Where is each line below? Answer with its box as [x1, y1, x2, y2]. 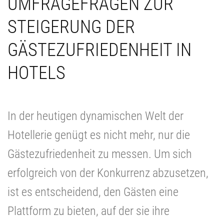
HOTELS [7, 62, 65, 83]
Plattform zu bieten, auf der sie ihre [7, 203, 169, 218]
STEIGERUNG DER [7, 16, 135, 37]
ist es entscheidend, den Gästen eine [7, 184, 178, 199]
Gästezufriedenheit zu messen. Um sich [7, 146, 192, 161]
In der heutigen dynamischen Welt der [7, 108, 183, 123]
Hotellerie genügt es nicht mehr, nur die [7, 127, 190, 142]
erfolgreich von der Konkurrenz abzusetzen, [7, 165, 208, 180]
